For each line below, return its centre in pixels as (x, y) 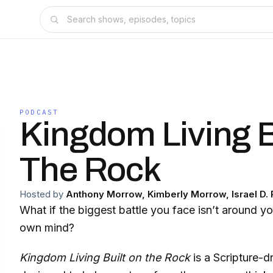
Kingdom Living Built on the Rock (105, 257)
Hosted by (41, 194)
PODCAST (39, 112)
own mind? (47, 228)
